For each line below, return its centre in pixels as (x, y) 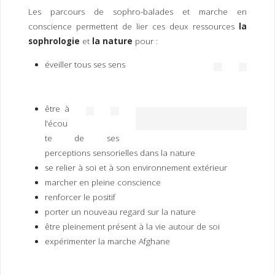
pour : (151, 41)
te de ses (82, 138)
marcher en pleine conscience (103, 182)
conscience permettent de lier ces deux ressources (134, 27)
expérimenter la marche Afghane (146, 241)
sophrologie (54, 41)
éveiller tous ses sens (121, 64)
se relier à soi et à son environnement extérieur (136, 167)
